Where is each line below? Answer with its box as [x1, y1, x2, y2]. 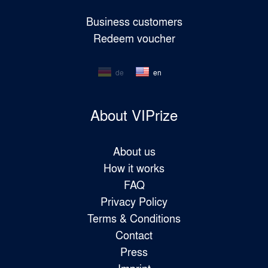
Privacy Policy [100, 193, 167, 209]
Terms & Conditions [87, 210, 181, 226]
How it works [103, 160, 165, 175]
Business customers [86, 13, 182, 29]
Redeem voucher [93, 30, 175, 45]
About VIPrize [90, 104, 178, 125]
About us [112, 143, 156, 159]
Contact [115, 227, 153, 242]
